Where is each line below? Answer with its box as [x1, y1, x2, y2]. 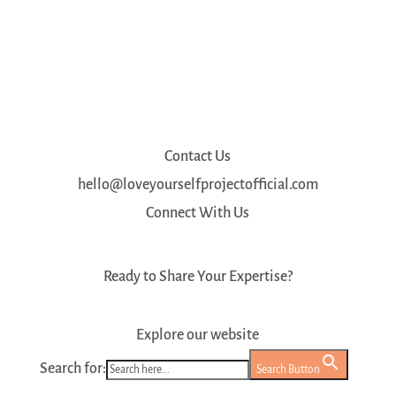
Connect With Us [146, 204, 250, 221]
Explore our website [136, 326, 260, 343]
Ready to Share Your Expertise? [103, 268, 293, 285]
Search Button [255, 362, 320, 376]
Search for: [39, 360, 106, 377]
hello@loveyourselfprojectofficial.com [77, 176, 318, 193]
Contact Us [164, 148, 232, 164]
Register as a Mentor [58, 296, 200, 315]
